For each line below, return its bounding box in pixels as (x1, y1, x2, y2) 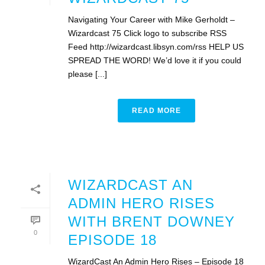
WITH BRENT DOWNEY (68, 213, 235, 230)
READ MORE (131, 106, 181, 115)
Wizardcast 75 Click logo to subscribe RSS (68, 28, 227, 38)
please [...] (68, 69, 107, 79)
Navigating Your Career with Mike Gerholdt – (68, 14, 235, 24)
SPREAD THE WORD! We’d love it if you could (68, 55, 241, 65)
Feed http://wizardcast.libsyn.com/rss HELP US (68, 41, 244, 51)
